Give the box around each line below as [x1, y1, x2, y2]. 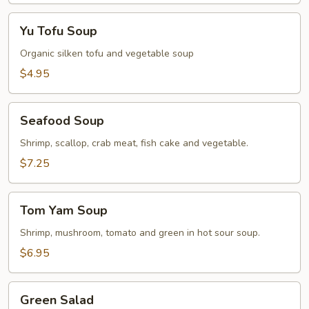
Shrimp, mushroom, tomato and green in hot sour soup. [20, 226, 260, 239]
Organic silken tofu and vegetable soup [20, 47, 194, 60]
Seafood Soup [20, 112, 104, 129]
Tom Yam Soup [20, 202, 108, 219]
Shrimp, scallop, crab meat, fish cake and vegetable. [20, 137, 248, 150]
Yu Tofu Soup [20, 23, 97, 39]
